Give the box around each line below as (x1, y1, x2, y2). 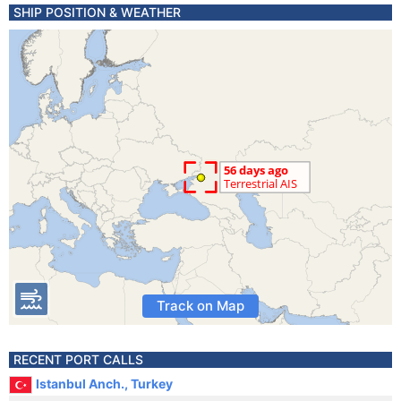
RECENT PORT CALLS (13, 352, 143, 367)
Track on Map (157, 297, 244, 314)
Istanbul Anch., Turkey (36, 376, 173, 391)
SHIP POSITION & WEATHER (13, 4, 181, 20)
